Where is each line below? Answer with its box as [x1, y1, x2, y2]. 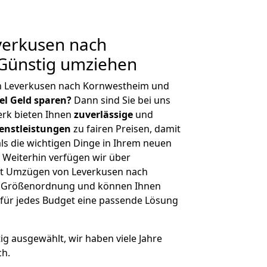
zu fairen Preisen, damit [71, 122, 181, 135]
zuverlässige [74, 108, 133, 121]
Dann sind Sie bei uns [72, 94, 170, 107]
